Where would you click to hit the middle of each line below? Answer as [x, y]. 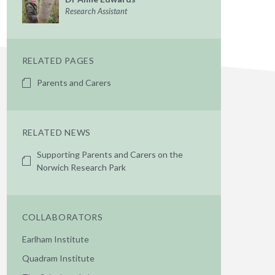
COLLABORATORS [62, 217]
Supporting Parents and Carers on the [110, 154]
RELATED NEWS [56, 132]
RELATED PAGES [58, 60]
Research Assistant [96, 11]
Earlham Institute [55, 239]
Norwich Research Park [81, 167]
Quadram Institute [58, 258]
